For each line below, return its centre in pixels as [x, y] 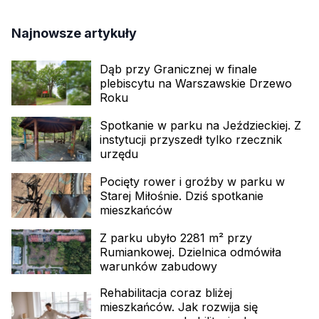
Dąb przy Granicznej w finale [178, 69]
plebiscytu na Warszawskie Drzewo [196, 83]
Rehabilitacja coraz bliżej [166, 293]
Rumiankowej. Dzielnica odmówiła [190, 252]
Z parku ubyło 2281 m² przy [176, 237]
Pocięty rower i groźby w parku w [192, 181]
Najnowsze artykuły [74, 33]
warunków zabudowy [158, 266]
